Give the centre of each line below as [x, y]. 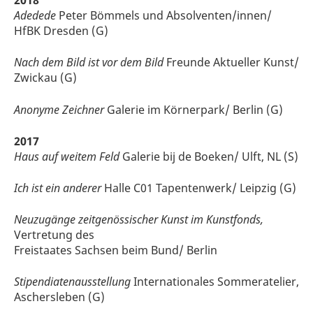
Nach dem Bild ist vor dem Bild [89, 63]
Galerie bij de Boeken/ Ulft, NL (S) [209, 156]
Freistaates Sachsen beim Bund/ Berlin [116, 250]
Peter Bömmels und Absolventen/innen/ [164, 16]
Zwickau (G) [45, 78]
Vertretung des [54, 235]
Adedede [35, 16]
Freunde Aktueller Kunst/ [231, 63]
